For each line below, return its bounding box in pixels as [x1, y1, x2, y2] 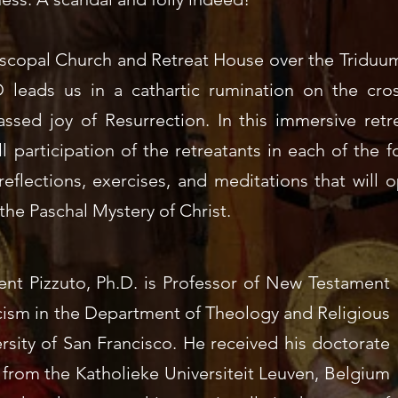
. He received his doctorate [172, 332, 391, 354]
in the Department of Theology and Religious [30, 302, 391, 323]
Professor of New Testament [163, 272, 391, 293]
